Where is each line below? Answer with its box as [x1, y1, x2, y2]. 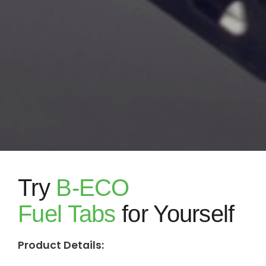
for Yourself [115, 201, 235, 227]
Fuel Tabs [18, 201, 116, 227]
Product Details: [18, 237, 104, 253]
